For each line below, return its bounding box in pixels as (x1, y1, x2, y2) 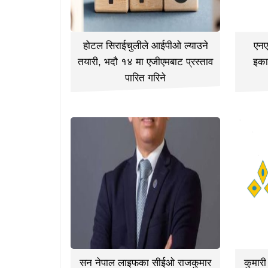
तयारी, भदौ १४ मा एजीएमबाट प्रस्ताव (78, 56, 214, 68)
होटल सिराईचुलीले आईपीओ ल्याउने (83, 40, 208, 52)
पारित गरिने (125, 72, 166, 84)
